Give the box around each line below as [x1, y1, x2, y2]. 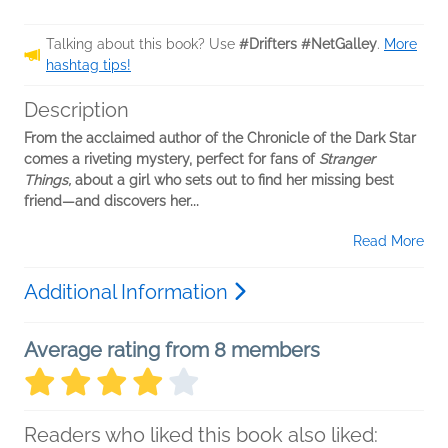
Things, [24, 172, 71, 189]
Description [24, 98, 129, 123]
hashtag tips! [46, 57, 131, 74]
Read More [353, 233, 424, 250]
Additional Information [24, 280, 233, 305]
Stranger [319, 151, 375, 168]
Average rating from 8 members [24, 338, 320, 363]
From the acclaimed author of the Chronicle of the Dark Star [24, 130, 416, 147]
